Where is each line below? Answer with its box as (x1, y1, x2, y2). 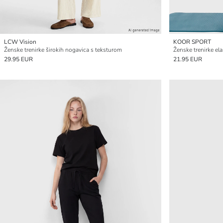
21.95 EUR (173, 55, 202, 63)
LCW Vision (4, 38, 36, 46)
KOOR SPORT (173, 38, 211, 46)
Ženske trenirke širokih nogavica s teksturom (4, 46, 122, 54)
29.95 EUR (4, 55, 33, 63)
